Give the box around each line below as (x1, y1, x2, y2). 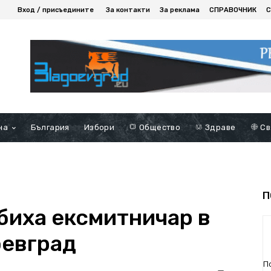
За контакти (106, 5, 150, 14)
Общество (137, 122, 181, 132)
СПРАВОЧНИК (209, 5, 256, 14)
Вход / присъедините (18, 5, 94, 14)
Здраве (203, 122, 236, 132)
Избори (83, 122, 115, 132)
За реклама (160, 5, 200, 14)
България (30, 122, 70, 132)
